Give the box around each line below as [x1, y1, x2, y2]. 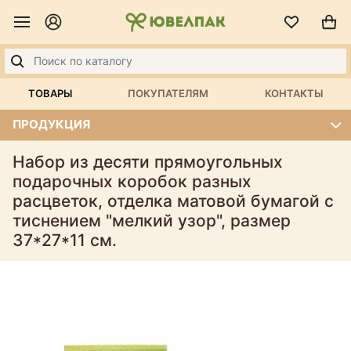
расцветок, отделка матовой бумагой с [13, 190, 334, 211]
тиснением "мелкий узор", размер [13, 210, 291, 230]
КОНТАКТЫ [265, 87, 324, 100]
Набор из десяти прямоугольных [13, 151, 283, 172]
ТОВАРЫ [27, 87, 72, 100]
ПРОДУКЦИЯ [13, 117, 90, 132]
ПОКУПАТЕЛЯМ [128, 87, 209, 100]
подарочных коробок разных [13, 171, 251, 191]
